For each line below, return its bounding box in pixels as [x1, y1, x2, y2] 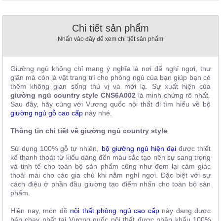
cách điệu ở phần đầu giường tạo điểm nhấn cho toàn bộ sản [10, 180, 211, 188]
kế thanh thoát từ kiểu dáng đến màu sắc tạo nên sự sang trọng [10, 153, 211, 162]
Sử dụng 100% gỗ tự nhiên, [10, 145, 102, 153]
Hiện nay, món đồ [10, 207, 70, 215]
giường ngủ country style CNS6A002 [10, 91, 136, 100]
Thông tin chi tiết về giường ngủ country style [10, 127, 167, 135]
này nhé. [83, 109, 112, 117]
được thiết [176, 145, 211, 153]
